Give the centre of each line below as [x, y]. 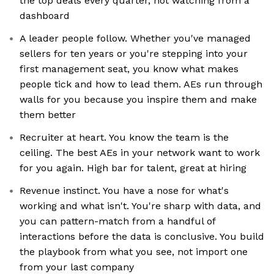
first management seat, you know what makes [129, 69]
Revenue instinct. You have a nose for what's [124, 191]
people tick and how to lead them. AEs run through [141, 84]
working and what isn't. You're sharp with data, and [140, 206]
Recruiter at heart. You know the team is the [124, 138]
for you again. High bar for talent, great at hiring [133, 168]
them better [48, 115]
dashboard [45, 16]
